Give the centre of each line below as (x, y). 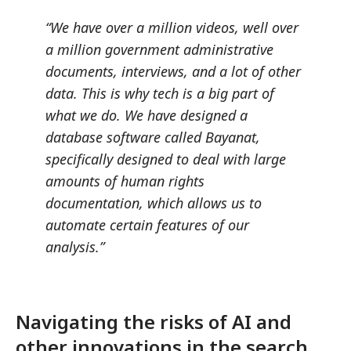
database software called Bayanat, (152, 137)
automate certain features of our (147, 224)
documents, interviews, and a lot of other (173, 71)
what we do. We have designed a (146, 115)
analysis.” (74, 246)
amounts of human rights (125, 181)
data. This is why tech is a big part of (159, 93)
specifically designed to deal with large (165, 159)
